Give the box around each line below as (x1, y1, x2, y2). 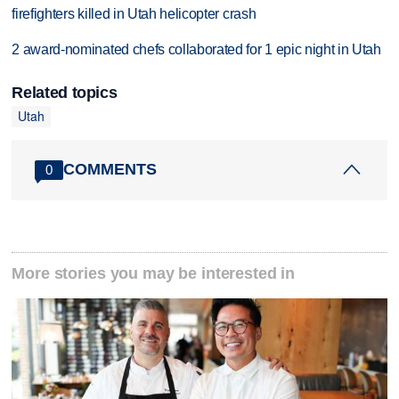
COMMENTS (63, 160, 158, 179)
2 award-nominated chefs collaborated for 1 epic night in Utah (12, 42, 381, 58)
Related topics (12, 83, 118, 102)
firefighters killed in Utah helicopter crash (12, 5, 256, 21)
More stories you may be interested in (12, 264, 296, 282)
